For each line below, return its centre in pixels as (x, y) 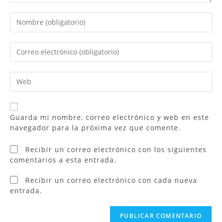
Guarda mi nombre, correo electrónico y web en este (110, 117)
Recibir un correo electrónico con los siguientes (116, 149)
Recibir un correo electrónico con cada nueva (111, 180)
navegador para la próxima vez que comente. (95, 127)
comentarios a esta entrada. (63, 160)
